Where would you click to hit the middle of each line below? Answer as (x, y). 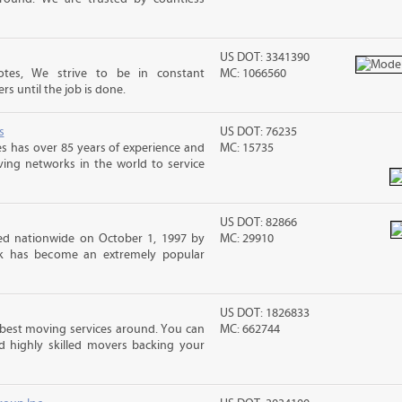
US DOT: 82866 (259, 223)
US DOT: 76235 (259, 132)
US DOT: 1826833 (265, 313)
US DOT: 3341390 (265, 57)
